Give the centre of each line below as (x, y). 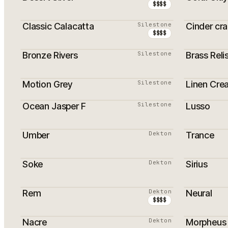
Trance (200, 135)
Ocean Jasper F (54, 106)
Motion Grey (48, 84)
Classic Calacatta (58, 26)
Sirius (197, 164)
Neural (199, 193)
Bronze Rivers (50, 55)
